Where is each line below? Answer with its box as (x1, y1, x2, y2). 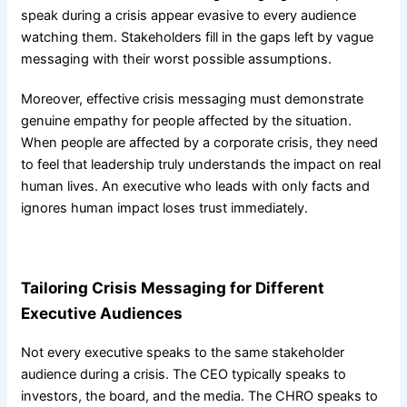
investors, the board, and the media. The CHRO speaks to (20, 387, 378, 404)
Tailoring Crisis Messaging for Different (20, 277, 324, 297)
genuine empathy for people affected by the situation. (20, 113, 352, 130)
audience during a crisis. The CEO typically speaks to (20, 365, 346, 382)
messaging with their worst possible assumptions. (20, 51, 332, 68)
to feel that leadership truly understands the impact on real (20, 156, 381, 174)
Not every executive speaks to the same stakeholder (20, 343, 344, 361)
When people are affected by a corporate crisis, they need (20, 134, 378, 152)
